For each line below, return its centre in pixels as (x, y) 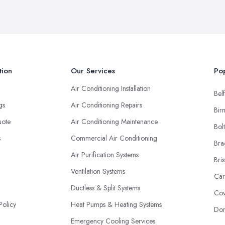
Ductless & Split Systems (105, 188)
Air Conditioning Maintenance (114, 121)
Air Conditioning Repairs (106, 105)
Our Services (93, 71)
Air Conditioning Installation (111, 88)
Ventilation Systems (98, 171)
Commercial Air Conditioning (114, 138)
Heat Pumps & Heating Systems (116, 204)
